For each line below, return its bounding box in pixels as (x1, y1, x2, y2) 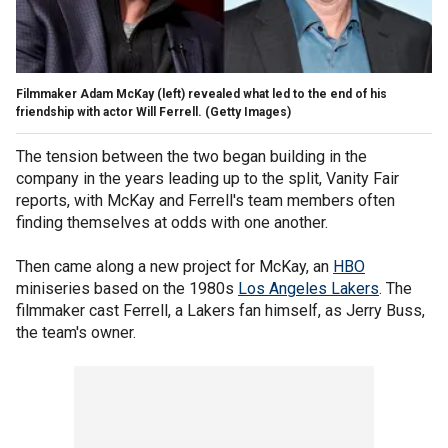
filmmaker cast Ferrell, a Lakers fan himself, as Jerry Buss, (16, 300, 425, 320)
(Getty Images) (205, 104, 291, 119)
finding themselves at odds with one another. (16, 212, 328, 232)
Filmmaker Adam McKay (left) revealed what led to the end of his (16, 86, 387, 101)
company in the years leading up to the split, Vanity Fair (16, 168, 399, 188)
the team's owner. (16, 322, 136, 342)
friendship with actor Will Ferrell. (16, 104, 202, 119)
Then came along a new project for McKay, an (16, 256, 333, 276)
